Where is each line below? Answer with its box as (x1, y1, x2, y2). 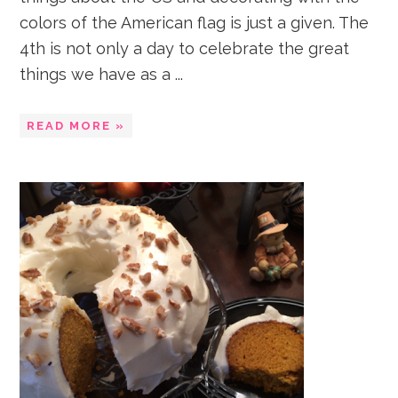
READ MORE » (27, 119, 126, 132)
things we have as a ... (20, 65, 184, 84)
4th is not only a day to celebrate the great (20, 39, 350, 58)
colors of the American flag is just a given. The (20, 13, 370, 32)
